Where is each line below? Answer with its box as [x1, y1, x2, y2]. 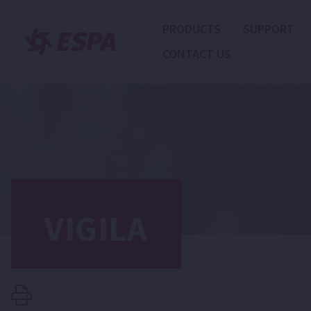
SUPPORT [242, 21, 294, 37]
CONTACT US [162, 46, 231, 62]
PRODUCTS [162, 21, 221, 37]
